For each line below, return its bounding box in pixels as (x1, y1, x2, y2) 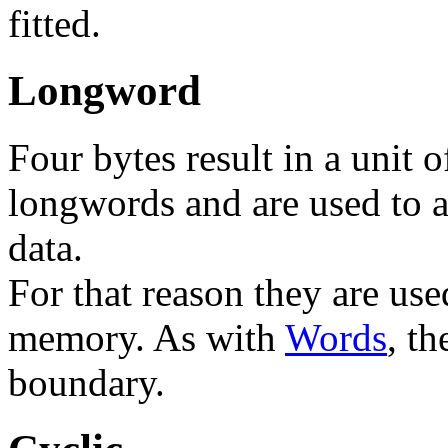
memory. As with (8, 316, 285, 359)
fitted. (8, 2, 101, 46)
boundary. (8, 361, 165, 404)
